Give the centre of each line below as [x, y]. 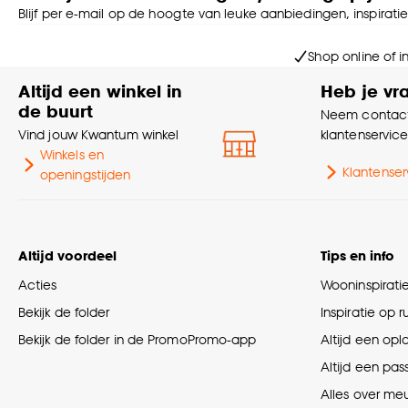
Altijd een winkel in [100, 91]
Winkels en [71, 155]
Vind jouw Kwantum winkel [99, 135]
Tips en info [357, 256]
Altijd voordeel [67, 256]
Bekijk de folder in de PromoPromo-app [138, 340]
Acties [38, 285]
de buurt [56, 111]
